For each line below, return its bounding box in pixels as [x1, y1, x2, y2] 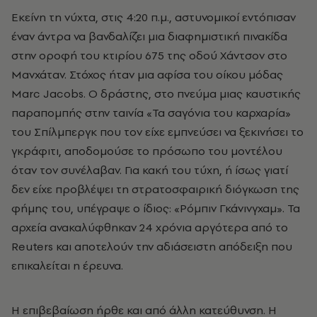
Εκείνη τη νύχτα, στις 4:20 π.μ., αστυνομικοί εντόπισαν [11, 8, 296, 25]
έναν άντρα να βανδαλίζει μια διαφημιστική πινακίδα [11, 28, 287, 44]
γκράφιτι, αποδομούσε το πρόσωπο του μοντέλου [11, 142, 282, 158]
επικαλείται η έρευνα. [11, 257, 123, 273]
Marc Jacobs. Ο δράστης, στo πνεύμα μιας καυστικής [11, 85, 301, 101]
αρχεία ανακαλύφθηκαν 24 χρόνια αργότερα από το [11, 219, 288, 235]
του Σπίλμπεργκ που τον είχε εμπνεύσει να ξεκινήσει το [11, 123, 304, 139]
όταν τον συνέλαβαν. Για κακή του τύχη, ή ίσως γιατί [11, 161, 288, 178]
